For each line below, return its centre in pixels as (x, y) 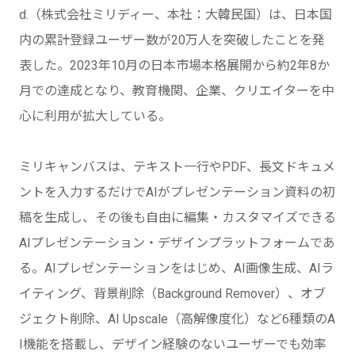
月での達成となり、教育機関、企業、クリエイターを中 (177, 90)
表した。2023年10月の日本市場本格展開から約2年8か (174, 65)
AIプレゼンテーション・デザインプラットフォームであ (177, 242)
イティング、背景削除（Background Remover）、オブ (172, 293)
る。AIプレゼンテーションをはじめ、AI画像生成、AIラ (176, 268)
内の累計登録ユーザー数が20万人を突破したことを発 (172, 40)
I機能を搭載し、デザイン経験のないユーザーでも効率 (173, 344)
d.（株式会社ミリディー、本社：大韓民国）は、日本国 (176, 14)
